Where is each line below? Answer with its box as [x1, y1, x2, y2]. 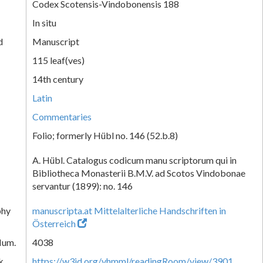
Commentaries [32, 110, 92, 122]
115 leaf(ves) [32, 54, 85, 66]
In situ [32, 16, 56, 28]
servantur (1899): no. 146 [32, 180, 133, 191]
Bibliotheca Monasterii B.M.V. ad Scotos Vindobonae [32, 167, 245, 178]
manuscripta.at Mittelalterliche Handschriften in [32, 204, 226, 216]
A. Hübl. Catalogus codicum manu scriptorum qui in [32, 154, 237, 166]
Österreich [32, 217, 76, 229]
